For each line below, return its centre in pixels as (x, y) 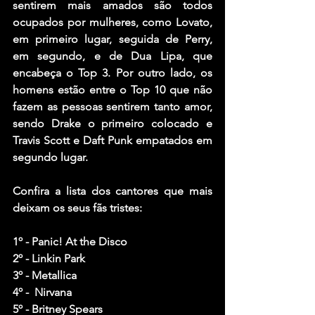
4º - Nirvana (42, 292)
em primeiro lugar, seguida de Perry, (112, 39)
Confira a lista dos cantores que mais (112, 191)
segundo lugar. (50, 157)
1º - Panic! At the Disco (70, 242)
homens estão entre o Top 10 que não (112, 90)
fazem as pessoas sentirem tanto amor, (112, 107)
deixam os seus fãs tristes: (77, 208)
